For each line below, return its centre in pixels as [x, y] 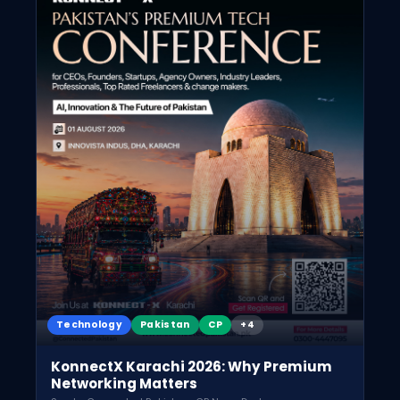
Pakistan [165, 324]
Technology [90, 324]
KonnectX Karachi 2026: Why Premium [192, 366]
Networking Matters [124, 383]
